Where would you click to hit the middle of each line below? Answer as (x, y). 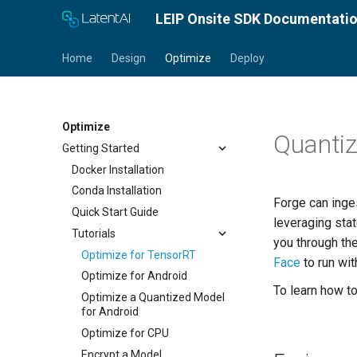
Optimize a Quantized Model (153, 297)
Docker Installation (118, 169)
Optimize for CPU (125, 333)
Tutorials (94, 233)
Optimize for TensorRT (139, 255)
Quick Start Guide (115, 212)
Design (129, 58)
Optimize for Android (134, 276)
